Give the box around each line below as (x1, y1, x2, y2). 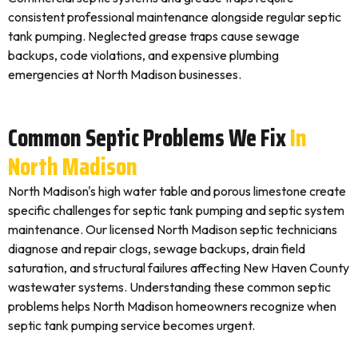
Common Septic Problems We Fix (8, 119, 286, 157)
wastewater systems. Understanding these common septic (8, 279, 331, 295)
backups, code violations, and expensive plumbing (8, 47, 279, 63)
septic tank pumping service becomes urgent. (8, 317, 255, 333)
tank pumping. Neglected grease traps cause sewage (8, 28, 300, 44)
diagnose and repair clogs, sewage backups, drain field (8, 241, 305, 257)
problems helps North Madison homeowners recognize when (8, 298, 336, 314)
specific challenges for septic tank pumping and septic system (8, 202, 344, 218)
